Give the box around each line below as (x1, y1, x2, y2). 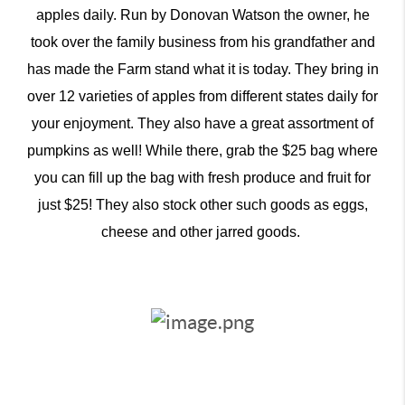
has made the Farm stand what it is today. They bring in (26, 61, 379, 77)
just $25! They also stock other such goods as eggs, (37, 196, 368, 212)
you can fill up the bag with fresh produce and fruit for (34, 169, 371, 185)
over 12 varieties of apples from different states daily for (27, 88, 378, 104)
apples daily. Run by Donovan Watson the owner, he (35, 6, 370, 23)
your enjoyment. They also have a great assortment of (32, 115, 373, 131)
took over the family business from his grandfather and (30, 33, 375, 50)
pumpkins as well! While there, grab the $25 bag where (27, 142, 378, 158)
